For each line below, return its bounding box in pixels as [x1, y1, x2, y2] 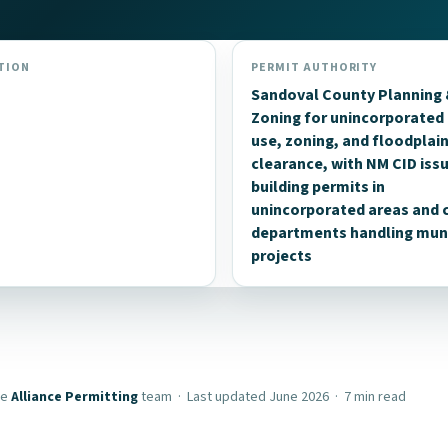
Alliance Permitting [11, 386, 138, 407]
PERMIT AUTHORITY [251, 58, 378, 76]
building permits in [251, 175, 385, 198]
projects [251, 244, 312, 267]
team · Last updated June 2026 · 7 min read [138, 386, 406, 407]
